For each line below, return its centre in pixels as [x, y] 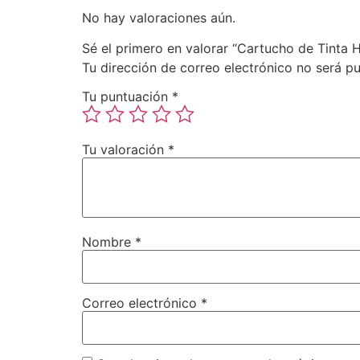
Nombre [108, 242]
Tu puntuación [127, 97]
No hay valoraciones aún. [159, 18]
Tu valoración [125, 150]
